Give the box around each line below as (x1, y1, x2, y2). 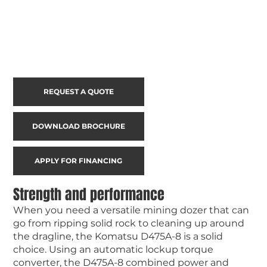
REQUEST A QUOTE (43, 86, 114, 96)
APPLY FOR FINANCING (35, 156, 123, 165)
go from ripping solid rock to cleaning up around (13, 217, 244, 229)
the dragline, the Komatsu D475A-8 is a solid (13, 230, 223, 242)
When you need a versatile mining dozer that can (13, 204, 249, 216)
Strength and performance (13, 184, 164, 205)
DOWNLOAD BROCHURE (32, 121, 125, 131)
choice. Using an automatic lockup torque (13, 243, 213, 255)
